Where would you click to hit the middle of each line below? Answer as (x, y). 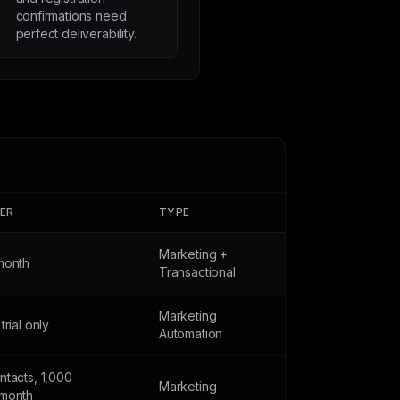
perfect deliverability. (76, 33)
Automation (191, 333)
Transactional (197, 272)
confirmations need (71, 16)
